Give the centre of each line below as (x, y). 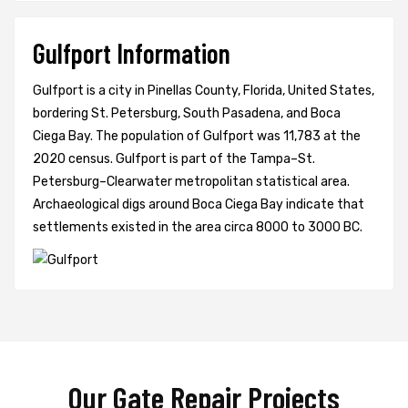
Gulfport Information (132, 53)
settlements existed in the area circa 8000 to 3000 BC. (198, 228)
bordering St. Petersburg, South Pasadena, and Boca (187, 114)
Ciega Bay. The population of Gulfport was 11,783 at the (197, 137)
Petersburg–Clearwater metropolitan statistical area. (191, 182)
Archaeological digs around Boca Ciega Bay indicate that (199, 205)
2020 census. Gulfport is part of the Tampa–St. (174, 159)
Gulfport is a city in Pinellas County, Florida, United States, (204, 91)
